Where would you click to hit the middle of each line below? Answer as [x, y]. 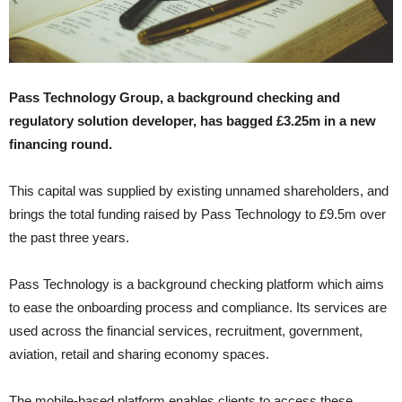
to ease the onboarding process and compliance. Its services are [198, 308]
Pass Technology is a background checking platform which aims [197, 284]
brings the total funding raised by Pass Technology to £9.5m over [197, 214]
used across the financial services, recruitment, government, [186, 331]
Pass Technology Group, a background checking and [175, 98]
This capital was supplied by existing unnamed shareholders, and [199, 191]
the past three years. [69, 238]
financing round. [61, 144]
